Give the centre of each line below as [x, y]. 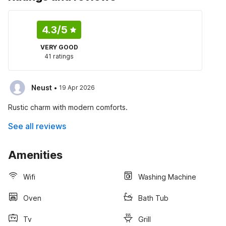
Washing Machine [167, 177]
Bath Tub [153, 198]
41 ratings [59, 56]
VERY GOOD [59, 47]
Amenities [35, 155]
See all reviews [37, 126]
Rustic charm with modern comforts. [68, 107]
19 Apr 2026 [77, 88]
